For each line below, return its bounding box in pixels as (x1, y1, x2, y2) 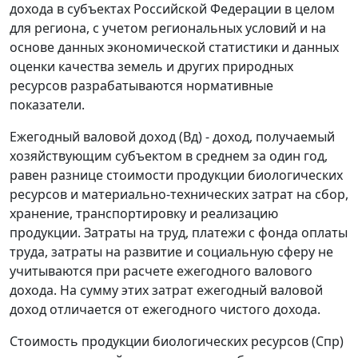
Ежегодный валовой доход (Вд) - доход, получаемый (10, 128, 335, 146)
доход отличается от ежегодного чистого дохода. (10, 300, 320, 319)
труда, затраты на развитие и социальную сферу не (10, 243, 333, 261)
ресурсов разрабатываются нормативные (10, 77, 273, 95)
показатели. (10, 96, 85, 114)
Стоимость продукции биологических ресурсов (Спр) (10, 332, 344, 351)
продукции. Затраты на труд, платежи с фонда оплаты (10, 224, 348, 242)
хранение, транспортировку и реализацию (10, 205, 278, 223)
